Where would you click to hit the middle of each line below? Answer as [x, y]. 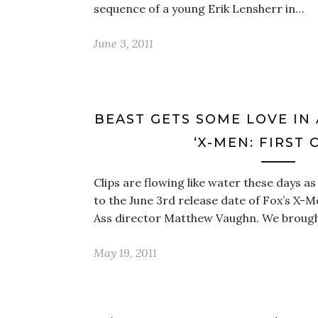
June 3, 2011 [124, 43]
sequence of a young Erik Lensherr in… [199, 9]
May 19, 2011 [125, 253]
